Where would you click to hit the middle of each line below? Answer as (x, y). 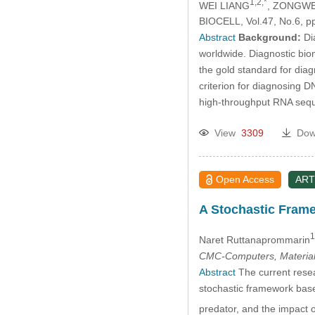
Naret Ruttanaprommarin (254, 239)
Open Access (245, 180)
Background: (269, 38)
